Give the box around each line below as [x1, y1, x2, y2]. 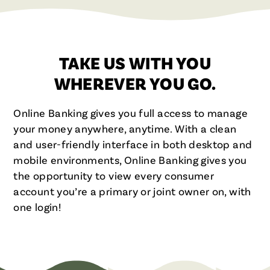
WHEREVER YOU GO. [54, 72, 216, 95]
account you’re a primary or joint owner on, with [13, 184, 251, 198]
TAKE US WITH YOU [59, 51, 211, 75]
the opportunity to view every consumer [13, 168, 215, 182]
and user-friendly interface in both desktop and [13, 137, 253, 151]
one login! [13, 199, 61, 213]
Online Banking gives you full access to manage [13, 105, 248, 119]
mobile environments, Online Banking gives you [13, 152, 247, 166]
